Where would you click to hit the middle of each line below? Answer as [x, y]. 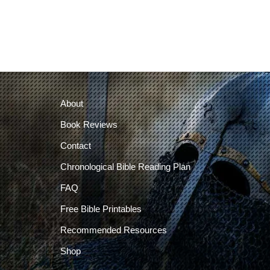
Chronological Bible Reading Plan [125, 167]
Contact [75, 146]
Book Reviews [89, 124]
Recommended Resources [113, 230]
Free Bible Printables [101, 209]
